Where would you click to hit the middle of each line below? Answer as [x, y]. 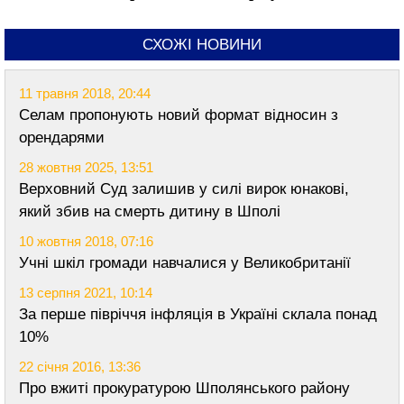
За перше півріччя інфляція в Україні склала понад [198, 314]
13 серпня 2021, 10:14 [86, 293]
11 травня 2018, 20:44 [85, 93]
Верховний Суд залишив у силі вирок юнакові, [184, 189]
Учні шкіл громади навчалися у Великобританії [185, 263]
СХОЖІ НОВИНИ [202, 45]
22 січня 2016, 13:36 [80, 367]
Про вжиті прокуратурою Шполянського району [184, 388]
